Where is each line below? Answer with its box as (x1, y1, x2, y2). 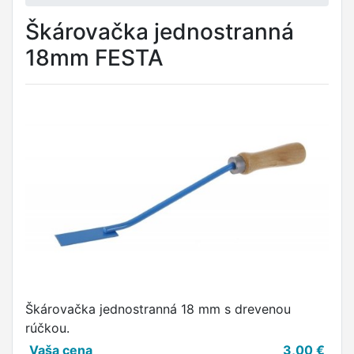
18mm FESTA (25, 44, 164, 71)
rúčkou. (25, 320, 70, 336)
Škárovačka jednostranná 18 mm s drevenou (25, 301, 291, 317)
